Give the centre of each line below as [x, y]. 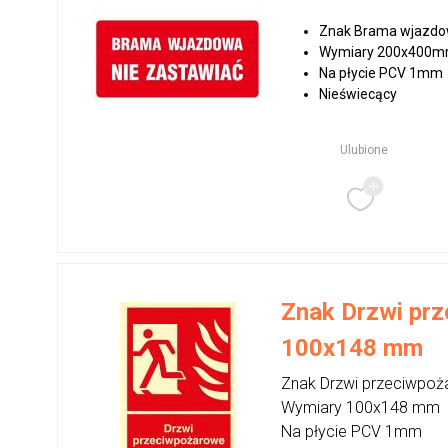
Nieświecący [358, 94]
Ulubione [363, 150]
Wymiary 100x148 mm [361, 407]
